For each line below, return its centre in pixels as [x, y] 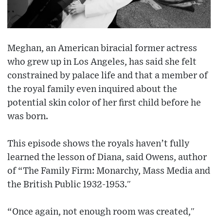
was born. [28, 117]
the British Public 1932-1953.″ [69, 185]
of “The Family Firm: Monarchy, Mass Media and [109, 171]
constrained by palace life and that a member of [108, 76]
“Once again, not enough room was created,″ [101, 212]
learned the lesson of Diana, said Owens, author [107, 158]
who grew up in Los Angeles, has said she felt [102, 62]
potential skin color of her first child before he [104, 103]
